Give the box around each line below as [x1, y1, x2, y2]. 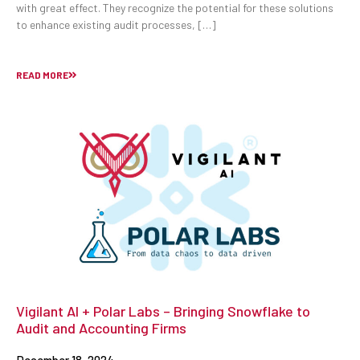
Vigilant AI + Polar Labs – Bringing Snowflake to [16, 302, 310, 321]
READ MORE [16, 68, 68, 80]
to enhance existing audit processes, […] [16, 18, 216, 32]
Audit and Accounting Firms [16, 319, 186, 337]
